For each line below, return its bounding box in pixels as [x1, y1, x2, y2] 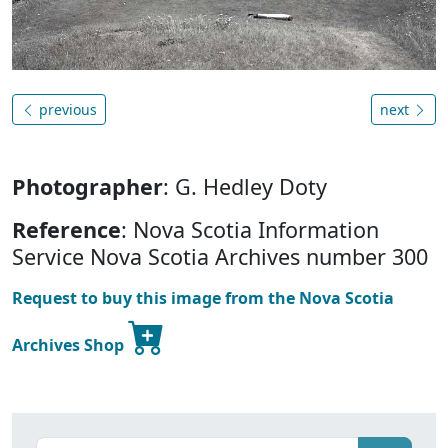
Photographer [12, 171, 163, 201]
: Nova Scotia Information [121, 214, 379, 244]
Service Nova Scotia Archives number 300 [12, 241, 428, 271]
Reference [12, 214, 121, 244]
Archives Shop [12, 333, 128, 356]
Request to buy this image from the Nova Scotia [12, 286, 394, 309]
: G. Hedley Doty [163, 171, 327, 201]
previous [35, 99, 97, 119]
